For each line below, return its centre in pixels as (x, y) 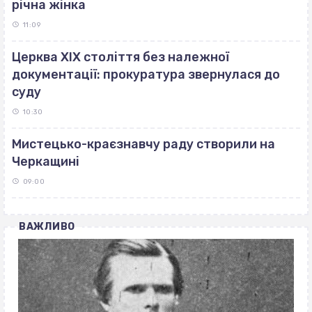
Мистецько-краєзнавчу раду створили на (143, 144)
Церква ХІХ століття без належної (120, 57)
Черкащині (46, 161)
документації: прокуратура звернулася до (146, 74)
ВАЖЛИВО (47, 226)
